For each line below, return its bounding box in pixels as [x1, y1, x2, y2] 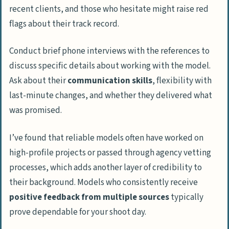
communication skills [67, 75, 152, 87]
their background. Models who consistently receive [9, 176, 198, 189]
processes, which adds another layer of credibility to [9, 161, 202, 174]
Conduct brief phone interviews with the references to [9, 45, 210, 58]
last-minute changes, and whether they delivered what [9, 89, 212, 102]
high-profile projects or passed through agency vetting [9, 146, 211, 159]
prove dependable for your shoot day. [9, 205, 146, 218]
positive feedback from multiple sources [9, 191, 169, 203]
